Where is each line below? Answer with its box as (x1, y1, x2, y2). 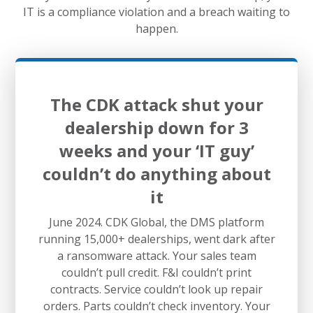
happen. (135, 20, 178, 36)
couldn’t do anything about (42, 161, 271, 185)
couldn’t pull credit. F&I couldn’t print (61, 264, 252, 280)
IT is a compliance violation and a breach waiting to (23, 3, 290, 20)
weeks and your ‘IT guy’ (59, 138, 254, 162)
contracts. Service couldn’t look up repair (50, 281, 263, 297)
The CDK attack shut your (50, 92, 263, 116)
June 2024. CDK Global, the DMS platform (49, 214, 264, 230)
